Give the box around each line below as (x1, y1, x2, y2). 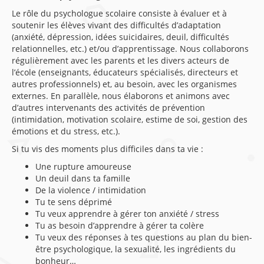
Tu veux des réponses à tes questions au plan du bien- (35, 232, 252, 243)
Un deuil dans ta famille (35, 173, 130, 184)
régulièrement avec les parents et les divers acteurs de (12, 55, 229, 66)
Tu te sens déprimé (35, 196, 112, 207)
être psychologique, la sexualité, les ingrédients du (35, 243, 236, 255)
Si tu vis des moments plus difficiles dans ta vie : (12, 143, 203, 154)
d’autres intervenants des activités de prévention (12, 102, 205, 113)
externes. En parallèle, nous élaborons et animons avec (12, 90, 230, 101)
